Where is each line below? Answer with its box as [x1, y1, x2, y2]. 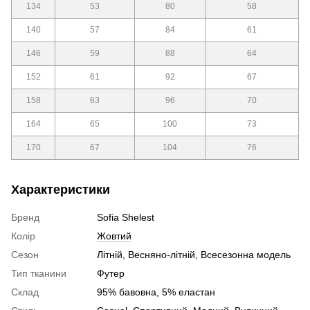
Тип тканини [11, 268, 66, 280]
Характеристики [11, 183, 110, 197]
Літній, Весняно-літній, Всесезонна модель [97, 249, 291, 261]
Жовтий [97, 230, 131, 242]
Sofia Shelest [97, 212, 154, 224]
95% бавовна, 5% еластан [97, 286, 215, 298]
